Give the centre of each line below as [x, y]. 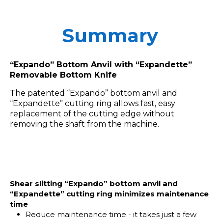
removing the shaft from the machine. [84, 124]
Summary [110, 36]
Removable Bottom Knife [63, 75]
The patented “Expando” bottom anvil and [94, 93]
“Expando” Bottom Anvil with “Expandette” [101, 65]
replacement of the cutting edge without [92, 114]
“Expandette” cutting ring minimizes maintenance [109, 194]
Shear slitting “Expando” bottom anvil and [94, 184]
